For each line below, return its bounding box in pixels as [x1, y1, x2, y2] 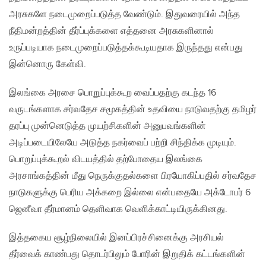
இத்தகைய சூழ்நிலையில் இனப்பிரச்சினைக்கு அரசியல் [9, 232, 224, 244]
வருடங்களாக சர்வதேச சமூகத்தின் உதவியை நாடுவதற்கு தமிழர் [9, 104, 256, 116]
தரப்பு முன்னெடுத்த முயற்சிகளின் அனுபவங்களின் [9, 121, 206, 132]
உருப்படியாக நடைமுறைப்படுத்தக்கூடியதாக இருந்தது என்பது [9, 42, 243, 54]
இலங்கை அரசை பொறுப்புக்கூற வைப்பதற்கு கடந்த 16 [9, 87, 216, 99]
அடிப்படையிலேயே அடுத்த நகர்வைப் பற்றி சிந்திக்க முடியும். [9, 137, 236, 149]
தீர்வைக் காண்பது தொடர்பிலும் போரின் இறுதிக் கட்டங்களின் [9, 249, 245, 261]
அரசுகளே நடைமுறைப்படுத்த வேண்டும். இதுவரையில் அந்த [9, 9, 240, 21]
